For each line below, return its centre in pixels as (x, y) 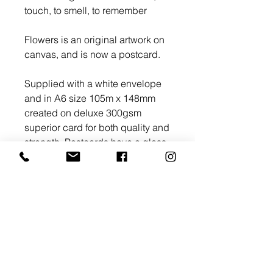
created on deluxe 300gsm (83, 113)
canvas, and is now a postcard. (94, 54)
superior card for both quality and (97, 127)
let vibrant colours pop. (76, 171)
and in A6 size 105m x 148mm (90, 98)
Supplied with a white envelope (93, 83)
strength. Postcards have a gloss (95, 142)
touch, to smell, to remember (86, 10)
